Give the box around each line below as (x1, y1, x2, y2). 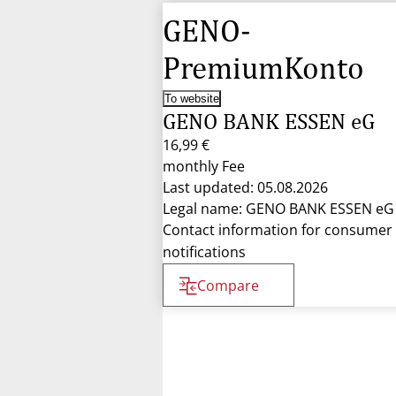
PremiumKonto (163, 49, 364, 86)
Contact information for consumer (163, 220, 392, 240)
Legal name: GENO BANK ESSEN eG (163, 199, 394, 218)
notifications (163, 242, 246, 262)
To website (164, 92, 219, 105)
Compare (197, 276, 259, 295)
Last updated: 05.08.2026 (163, 178, 328, 197)
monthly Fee (163, 156, 245, 176)
